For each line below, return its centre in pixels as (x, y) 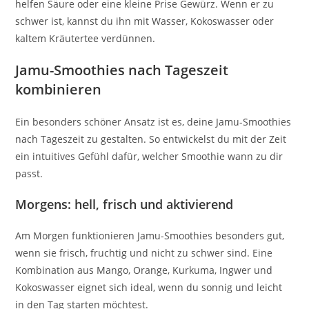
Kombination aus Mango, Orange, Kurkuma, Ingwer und (144, 270)
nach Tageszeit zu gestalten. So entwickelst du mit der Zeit (151, 139)
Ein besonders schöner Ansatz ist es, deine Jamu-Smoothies (153, 121)
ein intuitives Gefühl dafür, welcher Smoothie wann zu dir (149, 156)
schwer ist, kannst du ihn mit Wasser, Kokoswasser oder (145, 21)
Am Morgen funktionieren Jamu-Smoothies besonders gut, (150, 235)
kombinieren (59, 89)
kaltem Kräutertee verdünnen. (86, 38)
